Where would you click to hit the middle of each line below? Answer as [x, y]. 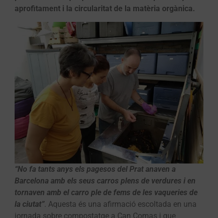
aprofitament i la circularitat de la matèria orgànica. [105, 9]
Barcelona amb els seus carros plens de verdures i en [105, 181]
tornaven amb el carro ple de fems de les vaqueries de [106, 192]
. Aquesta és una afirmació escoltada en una [120, 204]
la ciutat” [29, 204]
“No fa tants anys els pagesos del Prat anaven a [95, 169]
